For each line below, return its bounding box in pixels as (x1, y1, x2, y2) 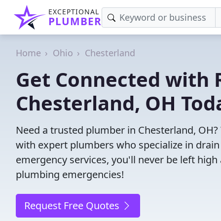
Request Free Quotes (24, 199, 122, 212)
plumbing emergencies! (16, 168, 124, 181)
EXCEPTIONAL (48, 7, 99, 16)
